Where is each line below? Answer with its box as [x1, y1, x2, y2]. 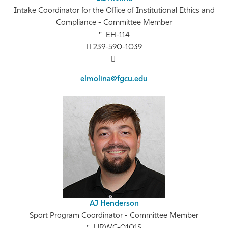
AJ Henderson [89, 200, 139, 208]
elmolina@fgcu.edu [80, 76, 148, 84]
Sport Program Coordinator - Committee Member [30, 212, 198, 220]
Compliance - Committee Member [56, 19, 172, 27]
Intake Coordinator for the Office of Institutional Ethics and [13, 7, 215, 15]
